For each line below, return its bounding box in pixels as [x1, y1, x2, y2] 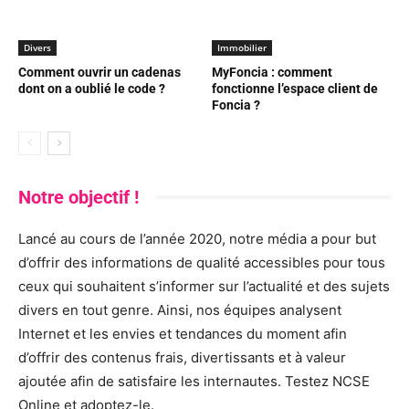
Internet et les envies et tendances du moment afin [18, 324, 347, 342]
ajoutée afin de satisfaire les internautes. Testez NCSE [18, 372, 370, 390]
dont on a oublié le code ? [18, 80, 165, 96]
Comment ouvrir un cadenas [18, 64, 181, 79]
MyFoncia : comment [211, 64, 332, 79]
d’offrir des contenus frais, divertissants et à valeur [18, 348, 346, 366]
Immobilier [216, 40, 267, 54]
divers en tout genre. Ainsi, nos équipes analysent [18, 300, 341, 319]
